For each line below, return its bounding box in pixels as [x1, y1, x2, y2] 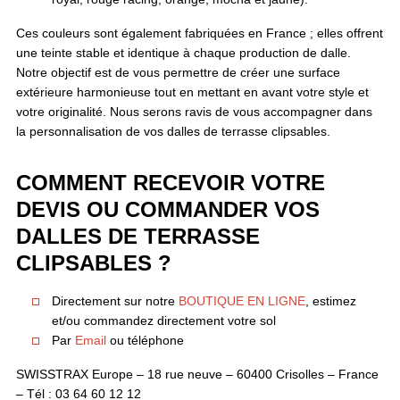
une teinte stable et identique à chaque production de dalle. [15, 45, 351, 60]
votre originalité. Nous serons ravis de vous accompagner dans [15, 104, 372, 119]
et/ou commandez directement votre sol [51, 312, 276, 328]
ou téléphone [105, 332, 184, 347]
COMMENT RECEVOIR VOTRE [15, 170, 325, 195]
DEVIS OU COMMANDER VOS [15, 196, 320, 221]
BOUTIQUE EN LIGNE [178, 293, 305, 308]
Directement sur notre [51, 293, 179, 308]
